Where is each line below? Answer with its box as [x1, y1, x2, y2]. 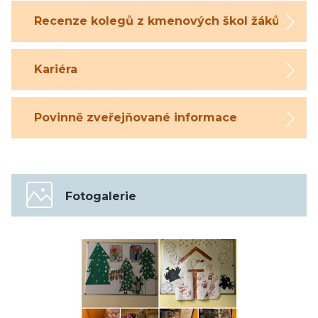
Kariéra [34, 62, 77, 77]
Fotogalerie [65, 190, 136, 204]
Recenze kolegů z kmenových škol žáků [34, 14, 280, 28]
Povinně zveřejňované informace [34, 111, 237, 125]
